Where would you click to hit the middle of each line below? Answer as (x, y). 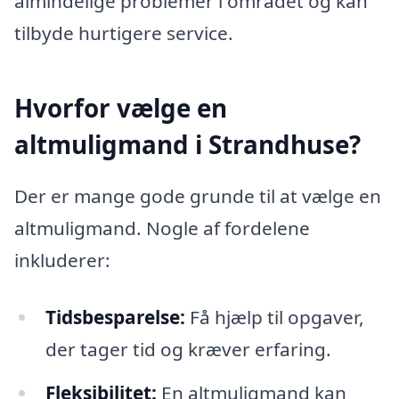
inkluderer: (62, 260)
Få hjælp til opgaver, (274, 317)
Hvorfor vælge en (121, 108)
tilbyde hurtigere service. (124, 33)
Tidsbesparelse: (115, 317)
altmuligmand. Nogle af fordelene (162, 228)
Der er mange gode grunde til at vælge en (198, 195)
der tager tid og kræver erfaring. (188, 349)
